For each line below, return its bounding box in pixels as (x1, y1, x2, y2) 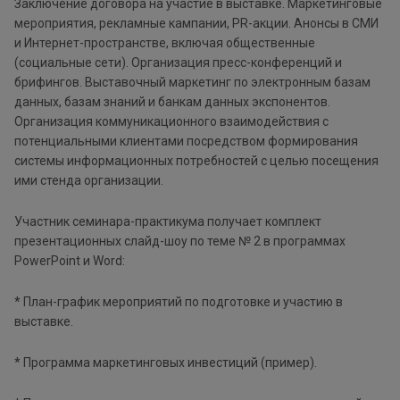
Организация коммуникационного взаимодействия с (14, 113, 329, 129)
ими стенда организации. (14, 172, 163, 187)
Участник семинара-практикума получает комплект (14, 213, 321, 229)
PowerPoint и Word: (14, 253, 125, 268)
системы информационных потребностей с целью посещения (14, 153, 379, 168)
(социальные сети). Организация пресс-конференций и (14, 54, 342, 70)
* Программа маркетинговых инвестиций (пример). (14, 354, 320, 370)
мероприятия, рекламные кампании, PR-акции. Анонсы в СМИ (14, 15, 379, 30)
